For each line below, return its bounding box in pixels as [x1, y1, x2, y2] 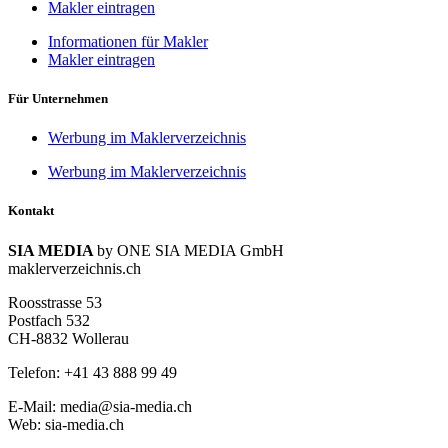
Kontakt [8, 203, 54, 219]
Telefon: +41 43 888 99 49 [8, 363, 177, 381]
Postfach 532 [8, 311, 90, 329]
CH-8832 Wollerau [8, 329, 129, 347]
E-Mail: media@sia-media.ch [8, 397, 192, 415]
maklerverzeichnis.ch [8, 259, 141, 277]
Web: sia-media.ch [8, 415, 124, 433]
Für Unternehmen [8, 91, 108, 106]
